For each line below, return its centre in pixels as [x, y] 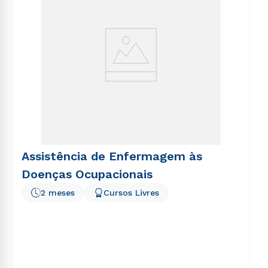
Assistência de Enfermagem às [112, 156]
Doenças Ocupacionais [87, 174]
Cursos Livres [131, 193]
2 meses [58, 193]
